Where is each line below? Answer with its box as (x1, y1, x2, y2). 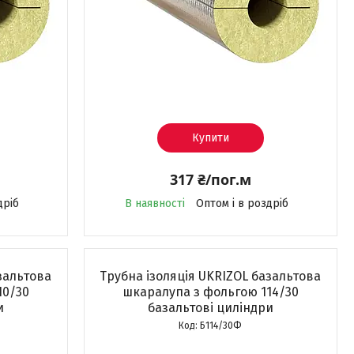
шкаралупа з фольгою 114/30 (122, 284, 299, 299)
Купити (191, 131, 229, 145)
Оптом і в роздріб (195, 197, 288, 210)
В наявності (124, 197, 185, 210)
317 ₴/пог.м (169, 170, 251, 189)
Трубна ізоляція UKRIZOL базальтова (100, 269, 322, 284)
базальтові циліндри (147, 300, 273, 315)
